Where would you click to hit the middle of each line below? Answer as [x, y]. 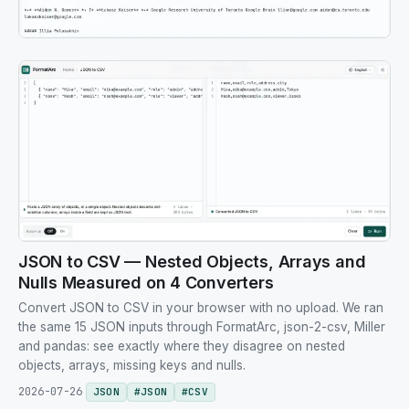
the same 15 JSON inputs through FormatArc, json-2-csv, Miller [202, 327]
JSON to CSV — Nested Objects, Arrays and [192, 262]
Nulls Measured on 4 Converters [146, 283]
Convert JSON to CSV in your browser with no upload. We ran [201, 308]
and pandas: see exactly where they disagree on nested [182, 346]
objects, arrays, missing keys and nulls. [132, 366]
